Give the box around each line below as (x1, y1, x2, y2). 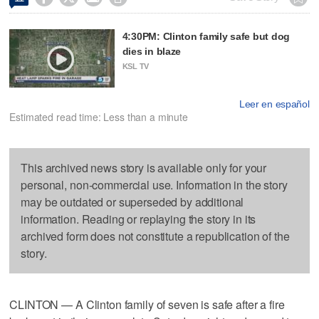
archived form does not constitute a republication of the (21, 228, 290, 245)
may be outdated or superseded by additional (21, 194, 244, 211)
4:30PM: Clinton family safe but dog (122, 30, 290, 42)
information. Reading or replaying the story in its (21, 211, 256, 228)
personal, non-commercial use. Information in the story (21, 177, 288, 194)
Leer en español (239, 98, 310, 110)
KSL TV (122, 61, 150, 70)
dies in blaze (122, 45, 182, 57)
